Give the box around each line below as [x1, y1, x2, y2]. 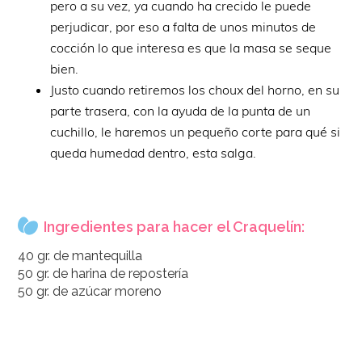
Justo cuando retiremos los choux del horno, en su [50, 81, 340, 98]
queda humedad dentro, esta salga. [50, 144, 257, 161]
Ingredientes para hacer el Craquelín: [44, 217, 305, 235]
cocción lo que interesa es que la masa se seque [50, 39, 332, 56]
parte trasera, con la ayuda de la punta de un [50, 102, 311, 119]
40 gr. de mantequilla [18, 247, 143, 263]
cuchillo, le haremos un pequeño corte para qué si [50, 123, 341, 140]
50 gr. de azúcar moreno [18, 283, 162, 299]
